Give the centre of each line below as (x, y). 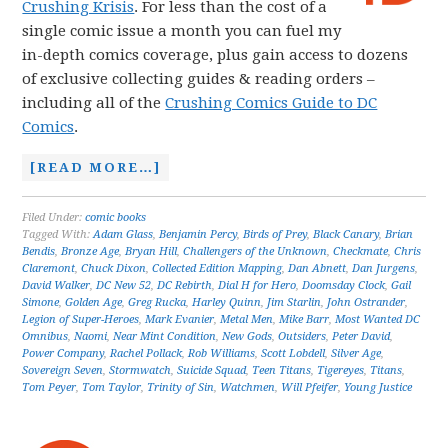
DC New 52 (124, 285)
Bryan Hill (151, 251)
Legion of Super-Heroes (81, 319)
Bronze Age (90, 251)
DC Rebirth (185, 285)
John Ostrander (366, 302)
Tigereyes (341, 370)
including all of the (94, 103)
